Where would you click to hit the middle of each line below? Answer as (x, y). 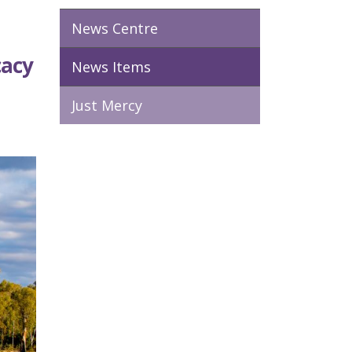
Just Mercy (107, 105)
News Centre (115, 28)
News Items (111, 67)
